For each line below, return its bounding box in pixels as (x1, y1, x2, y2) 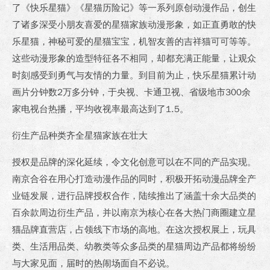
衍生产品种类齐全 (12, 130, 84, 141)
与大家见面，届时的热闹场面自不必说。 (12, 257, 175, 269)
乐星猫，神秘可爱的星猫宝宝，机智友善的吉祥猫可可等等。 (12, 36, 256, 47)
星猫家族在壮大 (84, 130, 148, 141)
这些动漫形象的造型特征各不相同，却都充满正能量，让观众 (12, 52, 256, 64)
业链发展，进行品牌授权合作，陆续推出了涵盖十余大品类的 (12, 190, 256, 201)
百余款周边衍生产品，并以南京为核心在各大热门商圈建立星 (12, 207, 256, 218)
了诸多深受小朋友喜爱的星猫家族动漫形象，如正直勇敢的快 (12, 19, 256, 30)
